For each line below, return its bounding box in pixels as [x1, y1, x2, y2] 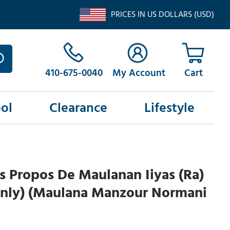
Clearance [49, 97, 107, 119]
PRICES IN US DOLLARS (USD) [110, 8, 214, 21]
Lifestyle [144, 97, 195, 119]
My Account [112, 65, 165, 82]
